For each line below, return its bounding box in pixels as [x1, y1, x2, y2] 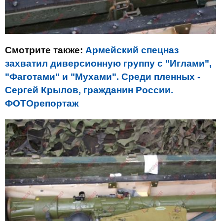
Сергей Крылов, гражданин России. [5, 84, 173, 95]
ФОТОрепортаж [5, 98, 78, 109]
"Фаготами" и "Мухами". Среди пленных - [5, 71, 200, 82]
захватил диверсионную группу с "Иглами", [5, 58, 212, 69]
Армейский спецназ [85, 44, 179, 55]
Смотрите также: [5, 44, 85, 55]
